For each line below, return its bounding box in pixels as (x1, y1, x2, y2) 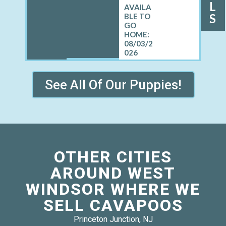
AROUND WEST (50, 163, 176, 183)
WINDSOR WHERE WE (26, 179, 200, 199)
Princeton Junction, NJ (73, 214, 153, 224)
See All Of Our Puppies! (44, 77, 182, 92)
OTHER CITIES (54, 147, 172, 166)
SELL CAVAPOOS (43, 195, 183, 215)
